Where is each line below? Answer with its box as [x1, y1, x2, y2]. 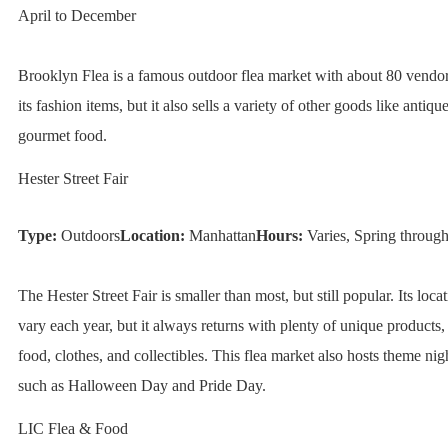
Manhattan [184, 227, 256, 245]
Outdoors [56, 227, 120, 245]
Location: [119, 227, 185, 245]
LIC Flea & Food [17, 420, 128, 438]
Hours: [255, 227, 303, 245]
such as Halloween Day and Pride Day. [17, 377, 266, 395]
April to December [17, 7, 136, 25]
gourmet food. [17, 127, 107, 145]
